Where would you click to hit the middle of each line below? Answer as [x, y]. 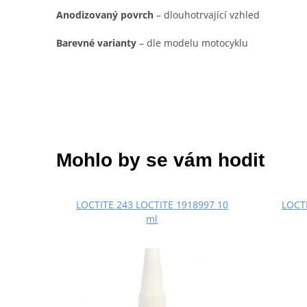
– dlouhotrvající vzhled [207, 14]
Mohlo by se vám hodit [160, 160]
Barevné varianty [96, 43]
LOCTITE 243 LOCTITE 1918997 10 [152, 205]
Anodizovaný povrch [105, 14]
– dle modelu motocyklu [192, 43]
